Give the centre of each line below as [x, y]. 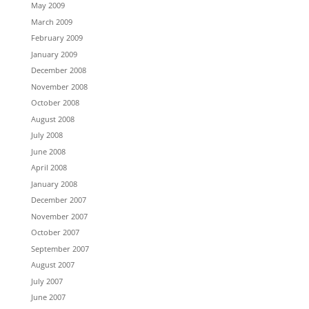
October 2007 [55, 232]
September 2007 [60, 248]
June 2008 [48, 151]
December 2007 [58, 200]
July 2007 [47, 281]
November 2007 [59, 216]
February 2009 [57, 38]
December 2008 [58, 70]
